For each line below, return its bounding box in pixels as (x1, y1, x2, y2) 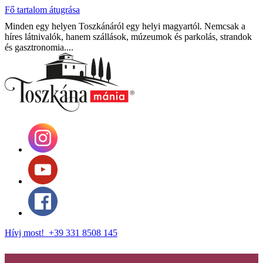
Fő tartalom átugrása (5, 5, 80, 15)
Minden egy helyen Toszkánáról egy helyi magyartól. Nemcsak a (5, 21, 245, 31)
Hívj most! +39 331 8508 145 (5, 228, 117, 238)
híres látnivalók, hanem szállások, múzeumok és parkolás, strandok (5, 32, 252, 42)
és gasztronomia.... (5, 42, 73, 52)
